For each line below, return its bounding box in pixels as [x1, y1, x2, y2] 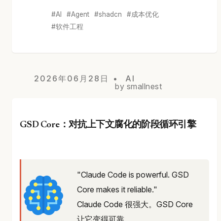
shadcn [99, 10, 122, 19]
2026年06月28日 [34, 74, 109, 84]
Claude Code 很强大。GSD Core [77, 199, 193, 210]
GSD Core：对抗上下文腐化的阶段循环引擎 [20, 120, 196, 130]
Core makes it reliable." [77, 184, 157, 195]
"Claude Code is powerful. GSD [77, 170, 189, 180]
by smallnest [115, 81, 162, 92]
